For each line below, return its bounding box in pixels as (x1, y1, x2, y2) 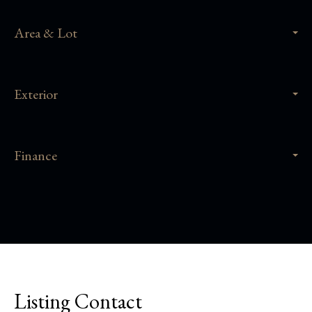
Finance (14, 146, 57, 165)
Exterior (14, 85, 58, 104)
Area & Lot (14, 24, 77, 42)
